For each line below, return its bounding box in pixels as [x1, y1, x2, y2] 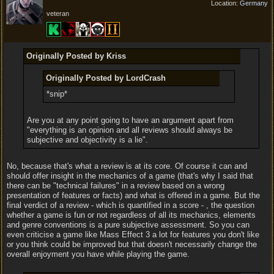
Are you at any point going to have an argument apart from [26, 116, 234, 125]
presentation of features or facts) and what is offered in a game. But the [7, 191, 260, 200]
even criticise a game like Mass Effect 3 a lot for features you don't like [7, 230, 259, 239]
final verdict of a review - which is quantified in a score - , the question [7, 201, 254, 210]
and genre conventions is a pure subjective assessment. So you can [7, 220, 250, 229]
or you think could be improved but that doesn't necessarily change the [7, 240, 257, 249]
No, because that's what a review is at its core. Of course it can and [7, 161, 247, 171]
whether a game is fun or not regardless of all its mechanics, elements [7, 210, 256, 220]
